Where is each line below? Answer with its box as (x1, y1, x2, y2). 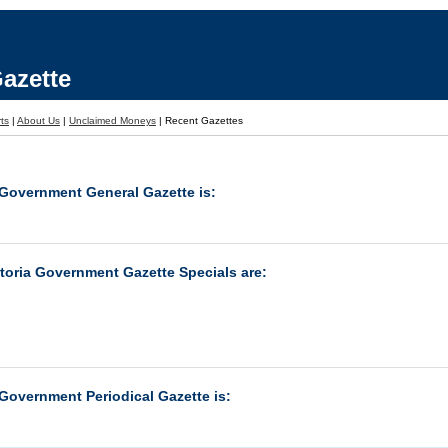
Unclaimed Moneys (69, 115, 156, 126)
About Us (17, 115, 60, 126)
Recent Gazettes (165, 115, 243, 126)
